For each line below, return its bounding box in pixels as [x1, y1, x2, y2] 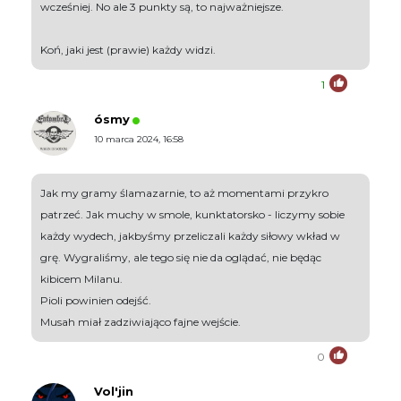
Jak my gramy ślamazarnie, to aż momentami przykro [40, 186, 328, 200]
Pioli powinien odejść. [40, 294, 151, 308]
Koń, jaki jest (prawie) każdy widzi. [40, 43, 216, 57]
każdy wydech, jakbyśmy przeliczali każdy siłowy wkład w [40, 229, 340, 243]
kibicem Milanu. [40, 272, 123, 286]
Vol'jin [94, 384, 133, 399]
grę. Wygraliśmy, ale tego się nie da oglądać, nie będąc [40, 251, 321, 265]
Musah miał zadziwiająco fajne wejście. [40, 315, 241, 329]
